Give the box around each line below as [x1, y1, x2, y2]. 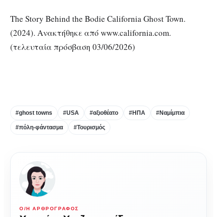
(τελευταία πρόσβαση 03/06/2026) [10, 41, 135, 53]
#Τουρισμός [74, 124, 105, 131]
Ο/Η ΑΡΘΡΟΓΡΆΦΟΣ [19, 205, 79, 211]
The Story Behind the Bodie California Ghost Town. [10, 13, 186, 25]
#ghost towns [15, 109, 52, 116]
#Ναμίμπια [156, 109, 185, 116]
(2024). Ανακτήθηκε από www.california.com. [10, 27, 171, 39]
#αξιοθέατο [90, 109, 118, 116]
